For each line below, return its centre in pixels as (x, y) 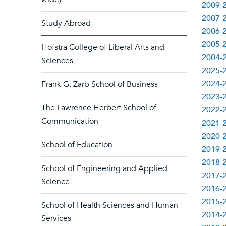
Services (56, 218)
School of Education (77, 145)
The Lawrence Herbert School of (99, 108)
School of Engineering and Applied (104, 168)
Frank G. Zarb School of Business (100, 84)
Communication (70, 121)
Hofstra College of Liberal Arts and (103, 47)
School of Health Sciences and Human (110, 205)
